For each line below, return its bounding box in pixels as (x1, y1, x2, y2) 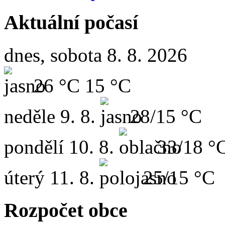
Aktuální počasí (4, 11, 138, 34)
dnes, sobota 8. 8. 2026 (4, 44, 187, 66)
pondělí (4, 136, 64, 158)
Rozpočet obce (4, 198, 128, 221)
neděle (4, 105, 55, 128)
